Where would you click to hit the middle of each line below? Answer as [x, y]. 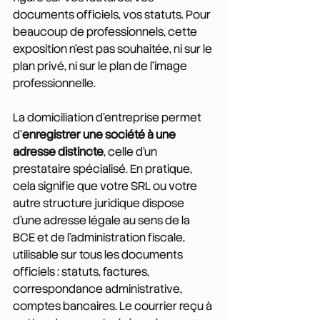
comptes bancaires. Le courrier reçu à [114, 306]
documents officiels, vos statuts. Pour [113, 14]
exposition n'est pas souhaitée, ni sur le [114, 49]
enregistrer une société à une [100, 134]
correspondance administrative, [99, 289]
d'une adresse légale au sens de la [102, 220]
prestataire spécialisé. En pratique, [104, 169]
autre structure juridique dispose [100, 203]
